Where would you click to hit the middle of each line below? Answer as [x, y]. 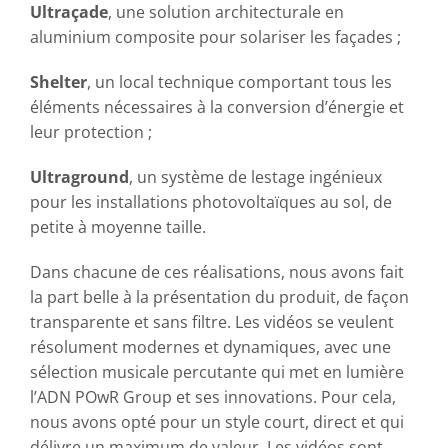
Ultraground [79, 176]
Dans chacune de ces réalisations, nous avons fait [216, 271]
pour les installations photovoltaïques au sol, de [210, 201]
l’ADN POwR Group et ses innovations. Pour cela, [212, 396]
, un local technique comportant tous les [239, 81]
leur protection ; [90, 131]
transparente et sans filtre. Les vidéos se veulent [211, 321]
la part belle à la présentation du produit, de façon [219, 296]
